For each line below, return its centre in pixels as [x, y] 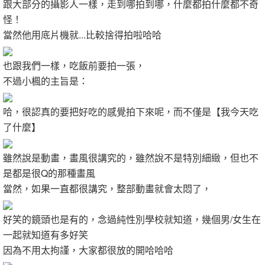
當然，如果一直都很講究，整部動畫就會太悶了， [107, 188]
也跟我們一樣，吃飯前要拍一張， [74, 65]
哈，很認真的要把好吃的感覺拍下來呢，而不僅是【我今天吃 [131, 112]
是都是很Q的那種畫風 [49, 173]
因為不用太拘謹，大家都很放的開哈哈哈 [88, 250]
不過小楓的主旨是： [46, 81]
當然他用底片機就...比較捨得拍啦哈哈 [82, 35]
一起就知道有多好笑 [46, 235]
